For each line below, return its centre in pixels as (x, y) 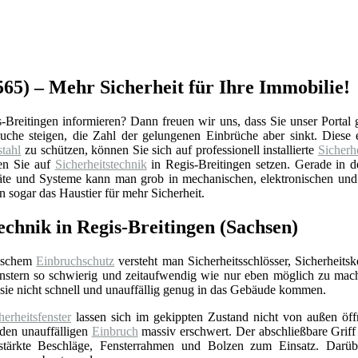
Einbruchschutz (76, 261)
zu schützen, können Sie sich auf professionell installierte (169, 149)
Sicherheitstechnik (101, 164)
